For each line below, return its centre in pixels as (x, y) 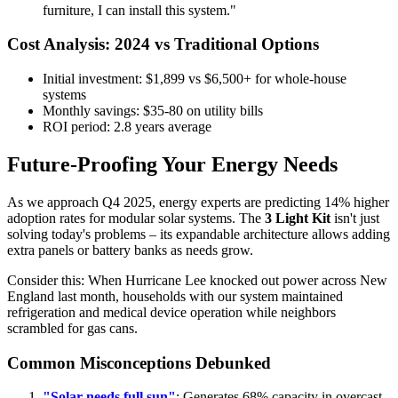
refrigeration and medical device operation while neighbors (171, 312)
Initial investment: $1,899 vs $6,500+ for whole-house (195, 79)
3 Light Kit (298, 218)
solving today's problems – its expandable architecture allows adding (199, 234)
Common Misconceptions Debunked (139, 362)
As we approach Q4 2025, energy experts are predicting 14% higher (198, 202)
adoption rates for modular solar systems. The (136, 218)
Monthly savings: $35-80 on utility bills (153, 111)
